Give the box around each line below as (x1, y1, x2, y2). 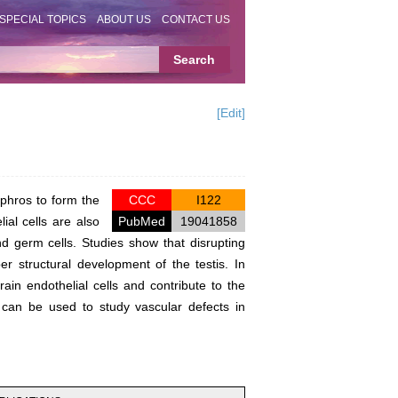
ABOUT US (97, 13, 152, 27)
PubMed (118, 213, 165, 228)
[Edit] (217, 105, 245, 120)
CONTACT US (162, 13, 231, 27)
